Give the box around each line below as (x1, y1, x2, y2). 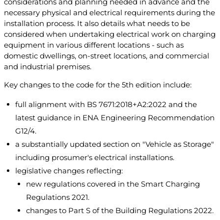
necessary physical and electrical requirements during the (4, 8, 215, 18)
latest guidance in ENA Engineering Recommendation (15, 113, 215, 123)
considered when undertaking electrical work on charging (4, 29, 216, 39)
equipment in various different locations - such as (4, 40, 184, 50)
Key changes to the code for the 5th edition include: (4, 80, 192, 90)
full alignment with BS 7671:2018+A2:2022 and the (15, 100, 197, 110)
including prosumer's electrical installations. (15, 153, 174, 163)
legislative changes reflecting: (15, 166, 123, 176)
